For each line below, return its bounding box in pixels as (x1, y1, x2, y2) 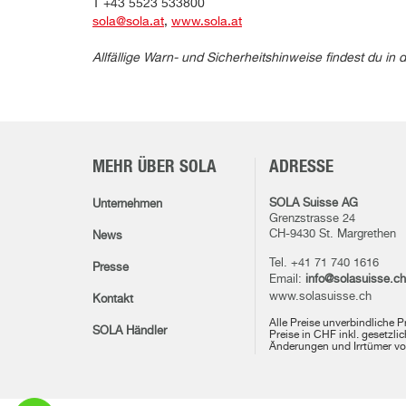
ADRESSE (269, 159, 333, 176)
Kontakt (92, 294, 133, 305)
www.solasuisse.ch (269, 291, 372, 303)
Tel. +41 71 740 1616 (269, 257, 379, 269)
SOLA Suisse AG (269, 198, 358, 209)
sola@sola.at (92, 15, 164, 29)
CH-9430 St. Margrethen (269, 228, 396, 240)
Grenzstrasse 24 (269, 213, 355, 225)
